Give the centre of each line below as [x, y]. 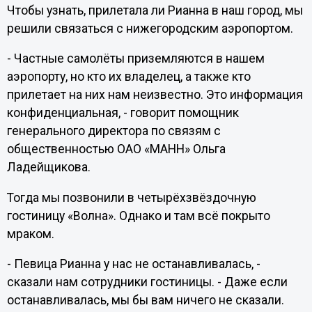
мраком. [30, 234]
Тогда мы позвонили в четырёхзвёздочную [131, 197]
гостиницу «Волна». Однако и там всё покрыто [138, 216]
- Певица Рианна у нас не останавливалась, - [133, 264]
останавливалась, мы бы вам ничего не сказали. [145, 301]
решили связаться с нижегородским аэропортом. [150, 28]
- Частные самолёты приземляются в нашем [135, 59]
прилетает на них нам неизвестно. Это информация [155, 95]
